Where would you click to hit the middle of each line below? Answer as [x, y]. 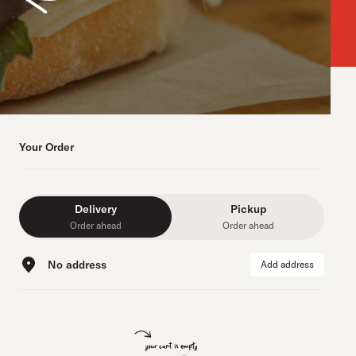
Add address [287, 264]
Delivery [95, 209]
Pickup [248, 209]
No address [77, 265]
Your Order [46, 147]
